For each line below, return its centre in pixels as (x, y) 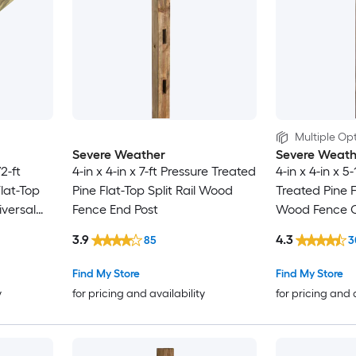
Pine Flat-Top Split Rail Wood (153, 190)
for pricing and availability (138, 294)
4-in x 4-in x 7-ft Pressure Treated (164, 171)
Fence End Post (115, 209)
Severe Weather (118, 154)
